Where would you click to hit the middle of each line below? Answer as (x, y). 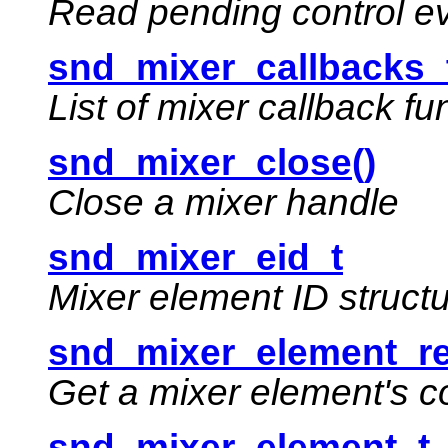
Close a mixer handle (223, 203)
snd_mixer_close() (212, 163)
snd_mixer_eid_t (195, 258)
